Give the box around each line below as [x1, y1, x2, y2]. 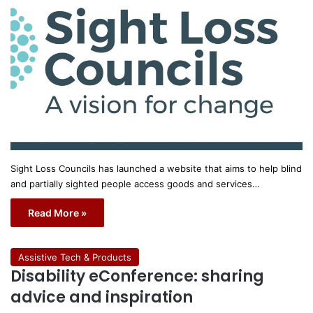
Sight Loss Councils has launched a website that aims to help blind [10, 162, 302, 174]
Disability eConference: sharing [10, 265, 264, 287]
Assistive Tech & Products [18, 251, 131, 263]
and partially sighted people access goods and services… [10, 177, 260, 189]
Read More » [28, 206, 87, 219]
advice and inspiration [10, 286, 193, 308]
